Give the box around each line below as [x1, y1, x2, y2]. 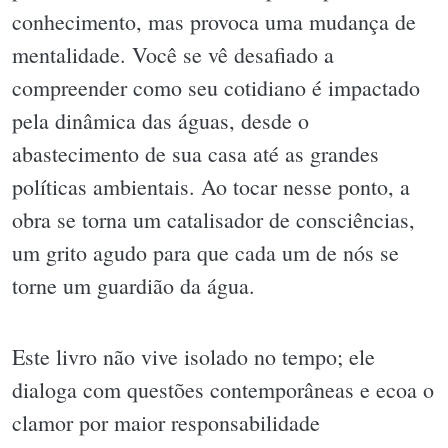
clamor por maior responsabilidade [12, 408, 320, 438]
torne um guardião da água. [12, 270, 255, 300]
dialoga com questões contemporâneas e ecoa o [12, 375, 434, 405]
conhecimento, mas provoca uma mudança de [12, 6, 416, 36]
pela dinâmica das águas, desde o [12, 105, 309, 135]
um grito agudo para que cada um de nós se [12, 237, 399, 267]
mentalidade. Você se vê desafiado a [12, 39, 334, 69]
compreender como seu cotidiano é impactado [12, 72, 420, 102]
